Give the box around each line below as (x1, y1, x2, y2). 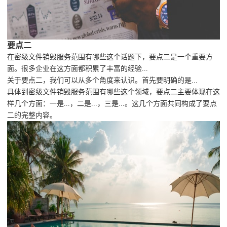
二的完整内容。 (7, 111, 57, 120)
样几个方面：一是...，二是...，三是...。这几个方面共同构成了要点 (7, 100, 217, 108)
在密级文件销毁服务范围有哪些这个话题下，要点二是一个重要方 (7, 53, 213, 61)
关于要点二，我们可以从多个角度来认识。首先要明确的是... (7, 77, 198, 85)
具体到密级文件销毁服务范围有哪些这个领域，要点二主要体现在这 (7, 88, 220, 96)
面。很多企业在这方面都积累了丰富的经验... (7, 65, 148, 73)
